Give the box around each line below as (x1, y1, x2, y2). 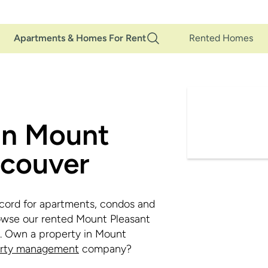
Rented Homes (189, 32, 253, 44)
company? (79, 242, 132, 255)
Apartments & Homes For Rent (14, 32, 146, 44)
